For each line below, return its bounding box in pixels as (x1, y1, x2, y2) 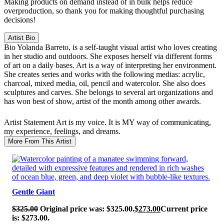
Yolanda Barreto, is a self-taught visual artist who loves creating (17, 42, 217, 51)
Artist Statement (4, 117, 56, 126)
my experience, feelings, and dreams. (4, 126, 120, 135)
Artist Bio (8, 33, 35, 41)
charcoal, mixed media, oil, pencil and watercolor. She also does (4, 78, 205, 87)
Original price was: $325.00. (40, 204, 134, 213)
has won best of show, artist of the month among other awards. (4, 96, 201, 105)
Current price (160, 204, 207, 213)
